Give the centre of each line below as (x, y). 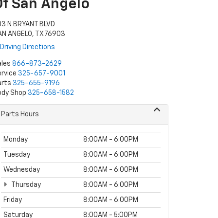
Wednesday (22, 170)
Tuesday (17, 155)
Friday (13, 200)
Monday (16, 140)
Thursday (26, 185)
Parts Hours (20, 114)
